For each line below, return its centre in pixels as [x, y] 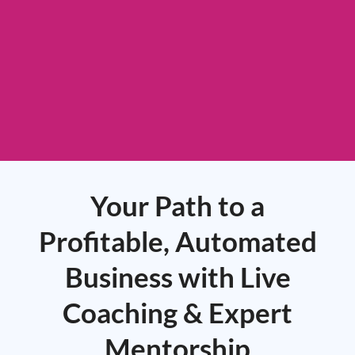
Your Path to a [177, 206]
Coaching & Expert [177, 313]
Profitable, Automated [177, 241]
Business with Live [177, 277]
